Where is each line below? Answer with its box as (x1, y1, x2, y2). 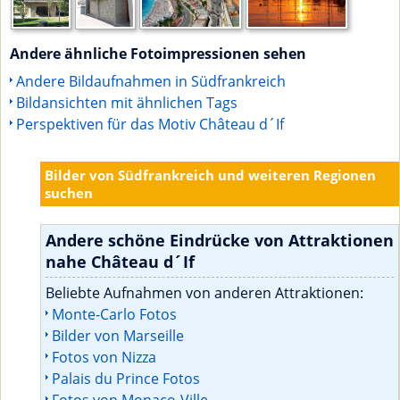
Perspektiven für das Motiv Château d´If (16, 113, 284, 134)
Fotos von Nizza (52, 346, 156, 367)
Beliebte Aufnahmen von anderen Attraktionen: (46, 282, 363, 303)
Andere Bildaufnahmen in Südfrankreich (16, 71, 286, 91)
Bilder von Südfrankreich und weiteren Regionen (45, 165, 376, 184)
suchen (45, 183, 93, 202)
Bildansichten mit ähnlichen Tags (16, 92, 237, 112)
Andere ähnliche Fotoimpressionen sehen (10, 43, 306, 63)
